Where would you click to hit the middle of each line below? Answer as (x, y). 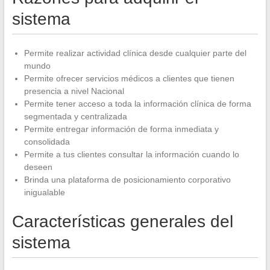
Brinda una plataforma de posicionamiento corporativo (127, 179)
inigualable (44, 192)
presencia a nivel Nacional (74, 91)
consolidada (47, 141)
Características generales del (122, 221)
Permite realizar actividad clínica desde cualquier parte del (135, 53)
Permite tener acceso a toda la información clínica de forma (137, 103)
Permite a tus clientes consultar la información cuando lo (131, 154)
